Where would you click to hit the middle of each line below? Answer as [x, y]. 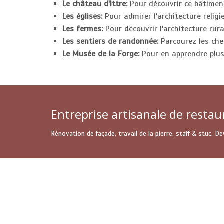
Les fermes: [83, 29]
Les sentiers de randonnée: [110, 41]
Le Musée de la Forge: [101, 54]
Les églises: [82, 16]
